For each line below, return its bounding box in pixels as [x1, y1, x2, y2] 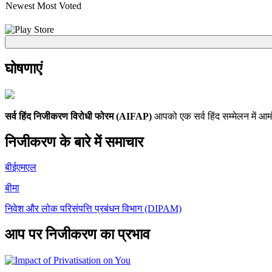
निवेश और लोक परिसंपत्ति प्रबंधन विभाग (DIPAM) [5, 203, 182, 214]
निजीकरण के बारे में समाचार [5, 134, 143, 150]
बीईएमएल [5, 162, 36, 173]
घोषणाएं [5, 60, 42, 76]
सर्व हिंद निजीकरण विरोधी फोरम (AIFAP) [5, 110, 154, 121]
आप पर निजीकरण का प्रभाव [5, 226, 150, 243]
